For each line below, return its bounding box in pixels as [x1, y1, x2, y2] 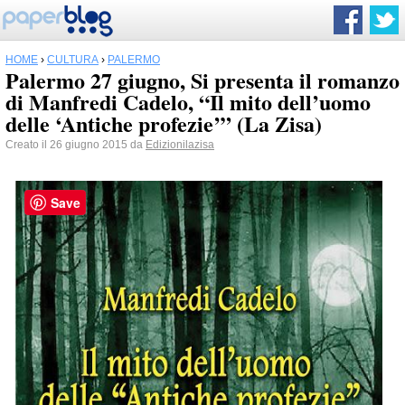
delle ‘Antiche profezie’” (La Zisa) [5, 108, 322, 139]
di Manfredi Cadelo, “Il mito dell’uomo [5, 86, 371, 118]
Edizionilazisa [146, 138, 214, 151]
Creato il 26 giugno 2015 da [5, 138, 146, 151]
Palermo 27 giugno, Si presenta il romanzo [5, 64, 400, 96]
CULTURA [47, 53, 99, 66]
